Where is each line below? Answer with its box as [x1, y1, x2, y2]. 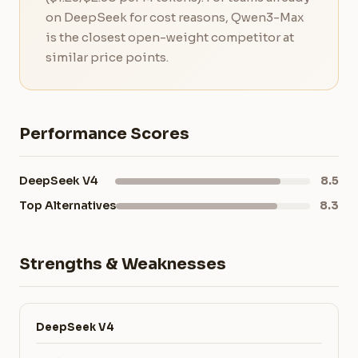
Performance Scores [19, 124, 189, 144]
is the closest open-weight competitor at [46, 30, 294, 45]
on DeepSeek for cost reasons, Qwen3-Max [46, 10, 304, 25]
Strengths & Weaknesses [19, 254, 226, 274]
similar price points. [46, 50, 169, 65]
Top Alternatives [19, 198, 116, 213]
